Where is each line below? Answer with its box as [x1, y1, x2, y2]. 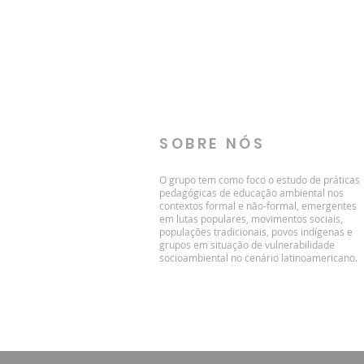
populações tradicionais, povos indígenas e [159, 225, 353, 238]
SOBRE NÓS [159, 133, 266, 154]
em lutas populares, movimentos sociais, [159, 212, 343, 225]
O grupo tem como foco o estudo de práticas [159, 173, 360, 186]
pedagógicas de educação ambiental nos [159, 186, 344, 199]
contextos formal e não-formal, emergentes [159, 199, 357, 212]
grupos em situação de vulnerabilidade [159, 238, 335, 251]
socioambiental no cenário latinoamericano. [159, 251, 357, 264]
